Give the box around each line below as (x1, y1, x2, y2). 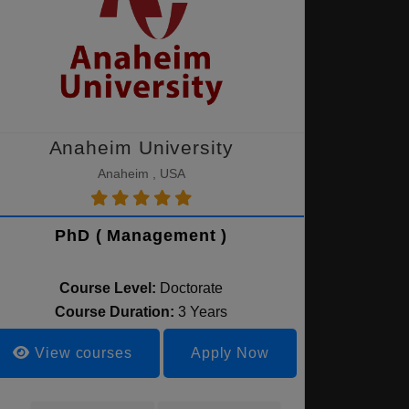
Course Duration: (55, 304, 179, 320)
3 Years (178, 304, 228, 320)
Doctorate (160, 280, 224, 296)
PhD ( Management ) (55, 226, 228, 245)
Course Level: (59, 280, 157, 296)
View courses (30, 345, 132, 361)
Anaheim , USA (97, 166, 185, 181)
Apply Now (190, 345, 269, 361)
